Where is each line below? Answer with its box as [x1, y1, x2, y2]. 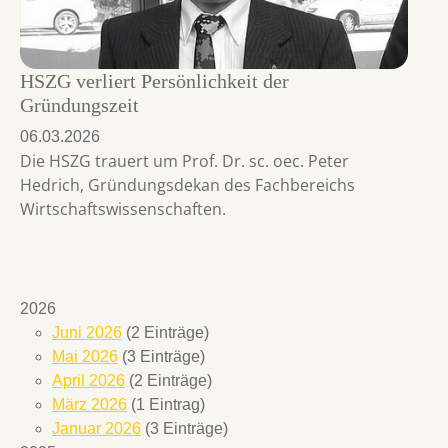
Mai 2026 [52, 348, 118, 366]
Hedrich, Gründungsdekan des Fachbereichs [20, 174, 355, 197]
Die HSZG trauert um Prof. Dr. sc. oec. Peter [20, 150, 349, 173]
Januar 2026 [52, 420, 141, 438]
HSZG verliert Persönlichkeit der [20, 70, 289, 93]
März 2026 [52, 396, 127, 414]
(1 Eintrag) [127, 396, 205, 414]
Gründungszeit [20, 94, 139, 117]
